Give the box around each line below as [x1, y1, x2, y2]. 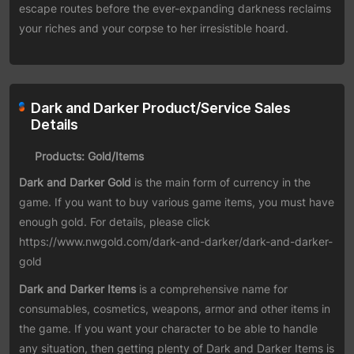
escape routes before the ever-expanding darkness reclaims [19, 2, 331, 15]
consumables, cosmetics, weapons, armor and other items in [19, 302, 330, 315]
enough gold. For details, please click [19, 215, 210, 228]
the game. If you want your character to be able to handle [19, 322, 318, 335]
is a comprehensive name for [136, 282, 288, 296]
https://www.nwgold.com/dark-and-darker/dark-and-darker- [19, 235, 333, 248]
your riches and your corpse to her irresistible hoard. [19, 21, 288, 35]
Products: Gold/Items [35, 149, 144, 163]
